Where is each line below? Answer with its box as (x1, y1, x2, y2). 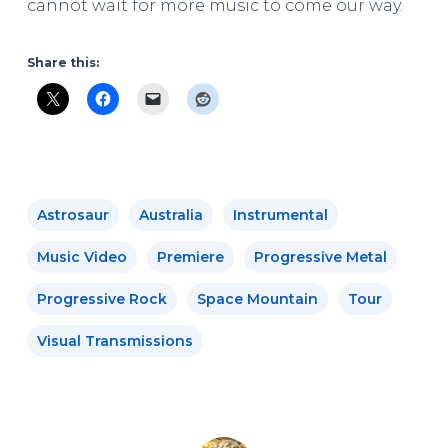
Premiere (156, 247, 224, 266)
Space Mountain (196, 289, 318, 308)
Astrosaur (36, 205, 109, 224)
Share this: (26, 54, 99, 70)
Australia (138, 205, 203, 224)
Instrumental (232, 205, 328, 224)
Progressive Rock (36, 289, 167, 308)
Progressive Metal (253, 247, 387, 266)
